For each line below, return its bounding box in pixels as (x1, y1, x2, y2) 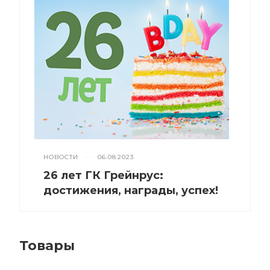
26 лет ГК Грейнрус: (43, 168, 163, 182)
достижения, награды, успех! (43, 183, 218, 197)
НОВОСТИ (43, 152, 78, 161)
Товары (19, 237, 75, 254)
